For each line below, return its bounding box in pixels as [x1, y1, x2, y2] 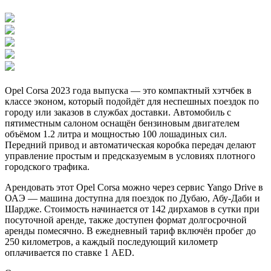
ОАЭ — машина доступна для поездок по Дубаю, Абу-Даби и [5, 193, 260, 204]
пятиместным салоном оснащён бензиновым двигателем [5, 118, 240, 129]
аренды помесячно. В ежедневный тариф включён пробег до [5, 226, 256, 237]
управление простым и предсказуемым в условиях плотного [5, 151, 255, 162]
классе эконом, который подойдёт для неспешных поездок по [5, 96, 259, 107]
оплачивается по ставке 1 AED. [5, 247, 134, 258]
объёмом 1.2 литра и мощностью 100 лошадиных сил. [5, 129, 227, 140]
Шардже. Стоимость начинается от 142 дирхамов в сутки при [5, 204, 260, 215]
